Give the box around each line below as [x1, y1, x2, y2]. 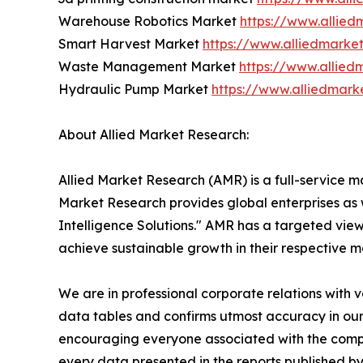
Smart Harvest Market [58, 36, 203, 53]
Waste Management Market [58, 58, 239, 75]
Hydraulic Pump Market [58, 81, 211, 98]
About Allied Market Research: [58, 126, 249, 143]
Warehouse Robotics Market [58, 13, 240, 30]
